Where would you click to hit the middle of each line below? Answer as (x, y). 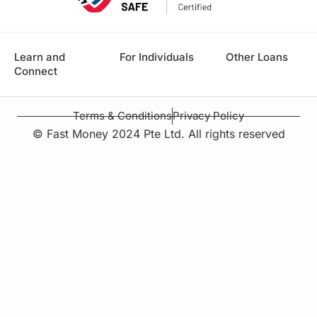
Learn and (40, 57)
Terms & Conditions (122, 116)
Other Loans (257, 57)
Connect (36, 71)
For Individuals (157, 57)
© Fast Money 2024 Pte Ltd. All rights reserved (158, 134)
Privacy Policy (208, 116)
